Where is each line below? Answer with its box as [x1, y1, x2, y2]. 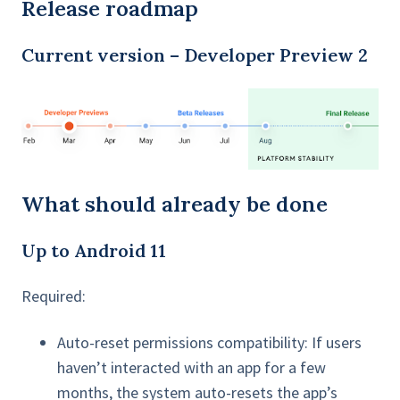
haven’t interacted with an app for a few [57, 357, 326, 379]
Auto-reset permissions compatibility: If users [57, 332, 362, 354]
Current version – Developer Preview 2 [21, 43, 368, 66]
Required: [21, 286, 86, 307]
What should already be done [21, 190, 328, 219]
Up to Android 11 [21, 239, 166, 262]
